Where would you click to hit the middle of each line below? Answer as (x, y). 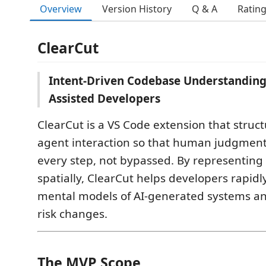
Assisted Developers (104, 99)
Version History (137, 9)
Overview (61, 9)
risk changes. (72, 214)
